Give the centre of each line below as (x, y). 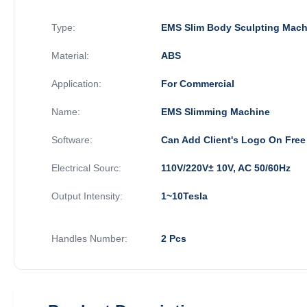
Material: (70, 55)
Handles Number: (89, 238)
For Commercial (198, 83)
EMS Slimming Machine (216, 111)
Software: (72, 139)
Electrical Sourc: (86, 168)
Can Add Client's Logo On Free (233, 139)
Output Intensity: (87, 196)
